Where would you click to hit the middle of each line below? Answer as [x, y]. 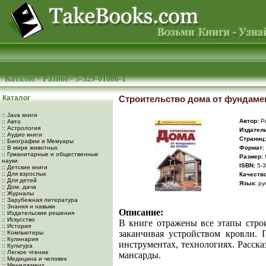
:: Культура [17, 246]
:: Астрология [21, 128]
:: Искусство [18, 219]
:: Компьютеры [23, 232]
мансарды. [140, 255]
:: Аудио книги [22, 134]
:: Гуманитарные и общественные [50, 154]
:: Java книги [20, 115]
